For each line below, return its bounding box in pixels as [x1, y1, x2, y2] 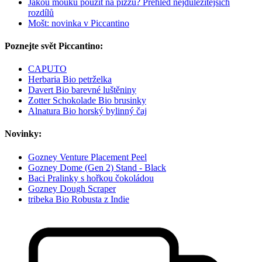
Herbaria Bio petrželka [28, 74, 112, 85]
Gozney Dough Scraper [28, 183, 116, 194]
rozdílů [28, 7, 54, 18]
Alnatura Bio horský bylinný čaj [28, 106, 147, 116]
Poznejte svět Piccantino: [5, 40, 103, 51]
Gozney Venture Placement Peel [28, 151, 147, 162]
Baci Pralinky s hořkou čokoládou [28, 173, 154, 183]
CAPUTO [28, 64, 67, 74]
